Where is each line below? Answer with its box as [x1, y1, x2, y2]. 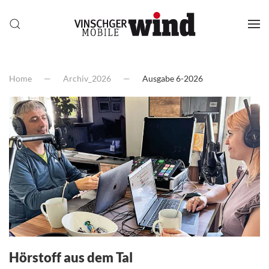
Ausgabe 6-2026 [142, 73, 203, 83]
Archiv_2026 [63, 73, 111, 83]
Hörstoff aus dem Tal [9, 249, 133, 265]
